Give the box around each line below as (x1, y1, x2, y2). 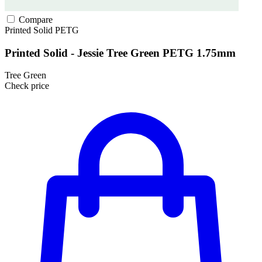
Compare (16, 14, 53, 25)
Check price (5, 81, 49, 91)
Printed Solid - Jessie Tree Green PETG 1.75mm (5, 46, 236, 59)
